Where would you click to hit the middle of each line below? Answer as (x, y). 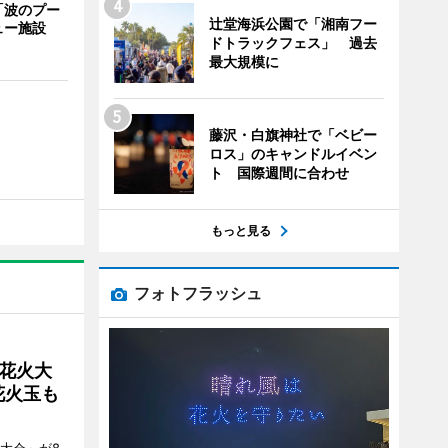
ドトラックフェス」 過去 (292, 42)
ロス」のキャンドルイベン (292, 153)
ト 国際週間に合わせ (278, 172)
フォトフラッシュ (197, 293)
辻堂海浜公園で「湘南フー (292, 23)
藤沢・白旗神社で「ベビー (292, 134)
